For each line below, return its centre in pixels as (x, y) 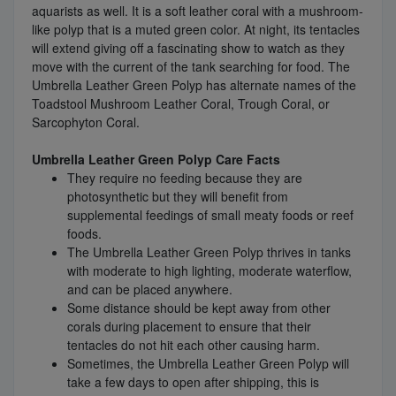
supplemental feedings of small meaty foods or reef (210, 215)
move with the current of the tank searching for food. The (191, 67)
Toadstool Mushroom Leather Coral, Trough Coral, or (181, 104)
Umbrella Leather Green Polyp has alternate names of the (194, 85)
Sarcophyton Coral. (88, 122)
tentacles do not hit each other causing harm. (194, 345)
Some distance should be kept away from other (199, 308)
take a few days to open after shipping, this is (193, 382)
